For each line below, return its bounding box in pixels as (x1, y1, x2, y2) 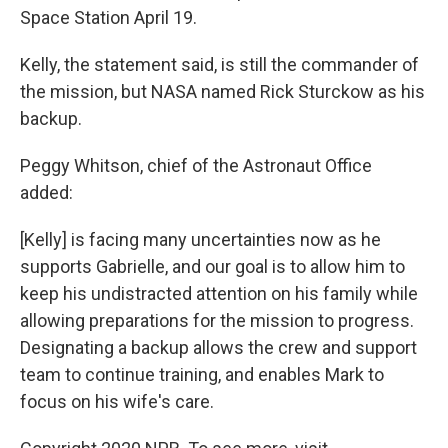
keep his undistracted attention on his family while (20, 283, 418, 304)
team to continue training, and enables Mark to (20, 364, 384, 385)
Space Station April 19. (20, 7, 197, 28)
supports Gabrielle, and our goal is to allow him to (20, 256, 405, 277)
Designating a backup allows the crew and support (20, 337, 417, 358)
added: (20, 182, 73, 203)
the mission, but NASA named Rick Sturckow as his (20, 81, 425, 102)
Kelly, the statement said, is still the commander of (20, 54, 419, 75)
